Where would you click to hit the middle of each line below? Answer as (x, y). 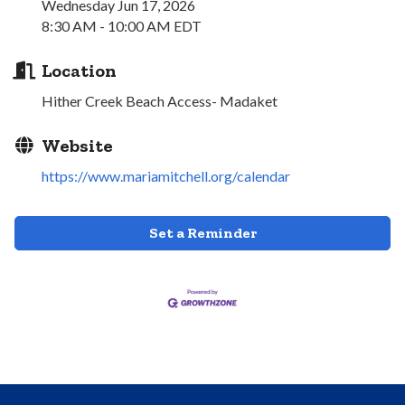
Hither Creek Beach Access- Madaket (160, 101)
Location (79, 71)
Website (77, 146)
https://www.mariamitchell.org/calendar (166, 176)
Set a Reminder (202, 233)
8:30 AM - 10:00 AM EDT (122, 26)
